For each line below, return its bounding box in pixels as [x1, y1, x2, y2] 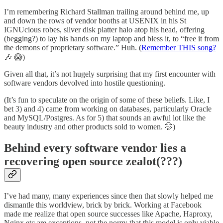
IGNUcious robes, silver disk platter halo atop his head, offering [4, 25, 205, 34]
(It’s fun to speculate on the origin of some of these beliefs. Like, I [4, 96, 210, 105]
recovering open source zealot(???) [4, 155, 182, 168]
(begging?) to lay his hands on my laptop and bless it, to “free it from [4, 34, 219, 43]
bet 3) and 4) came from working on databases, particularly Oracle [4, 105, 212, 113]
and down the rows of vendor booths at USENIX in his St [4, 16, 186, 25]
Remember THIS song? [141, 43, 216, 52]
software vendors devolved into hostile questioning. [4, 79, 165, 88]
